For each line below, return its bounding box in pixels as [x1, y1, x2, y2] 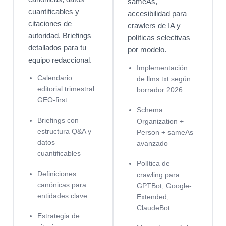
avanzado [137, 139, 168, 147]
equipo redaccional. [28, 55, 92, 64]
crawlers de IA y [128, 21, 181, 30]
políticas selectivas [128, 33, 191, 42]
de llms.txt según [137, 74, 191, 83]
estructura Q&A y [37, 127, 92, 135]
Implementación [137, 63, 188, 72]
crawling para [137, 170, 180, 179]
